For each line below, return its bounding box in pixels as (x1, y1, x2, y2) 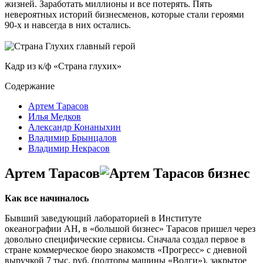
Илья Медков (28, 111, 81, 122)
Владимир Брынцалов (28, 132, 117, 143)
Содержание (5, 80, 55, 91)
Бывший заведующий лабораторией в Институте (5, 213, 201, 223)
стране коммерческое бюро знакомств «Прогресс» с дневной (5, 244, 247, 255)
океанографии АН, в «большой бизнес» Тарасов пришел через (5, 223, 255, 234)
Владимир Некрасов (28, 143, 110, 153)
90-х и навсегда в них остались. (5, 19, 131, 30)
